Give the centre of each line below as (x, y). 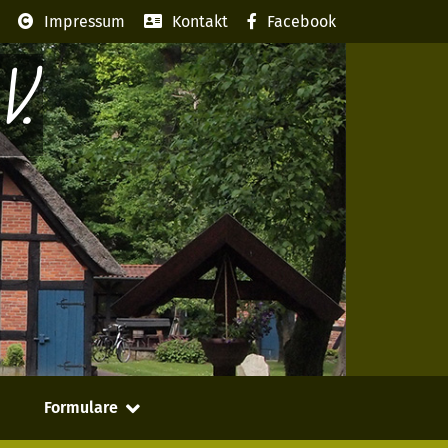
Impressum (85, 21)
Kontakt (200, 21)
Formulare (81, 407)
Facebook (302, 21)
